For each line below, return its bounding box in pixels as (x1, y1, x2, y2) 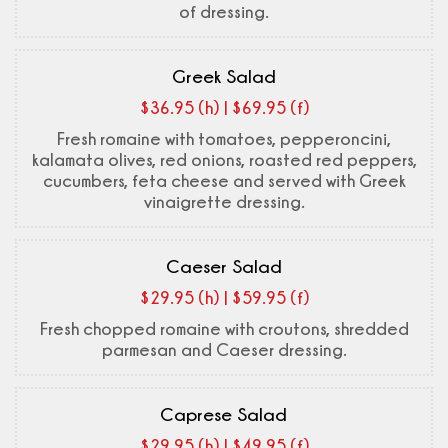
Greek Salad (171, 65, 276, 86)
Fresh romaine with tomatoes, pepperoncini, (57, 128, 391, 148)
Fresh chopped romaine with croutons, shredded (39, 318, 409, 338)
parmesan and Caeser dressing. (101, 339, 347, 359)
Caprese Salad (160, 403, 288, 424)
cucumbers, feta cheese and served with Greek (42, 170, 406, 190)
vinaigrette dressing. (143, 191, 305, 211)
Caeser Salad (165, 255, 282, 276)
